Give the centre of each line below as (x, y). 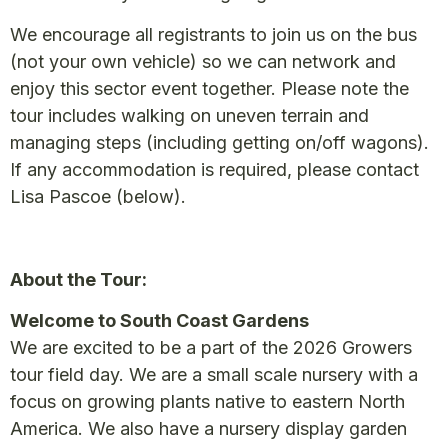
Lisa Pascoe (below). (98, 196)
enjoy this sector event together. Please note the (209, 88)
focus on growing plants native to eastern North (207, 401)
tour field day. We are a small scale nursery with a (214, 374)
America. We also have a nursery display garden (208, 428)
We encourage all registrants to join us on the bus (213, 34)
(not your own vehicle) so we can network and (203, 61)
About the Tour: (78, 279)
